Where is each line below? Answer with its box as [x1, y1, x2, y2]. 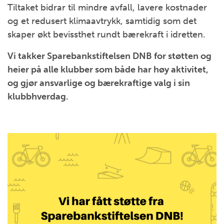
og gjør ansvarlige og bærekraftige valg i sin [7, 77, 190, 88]
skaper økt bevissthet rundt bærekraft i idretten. [7, 28, 205, 40]
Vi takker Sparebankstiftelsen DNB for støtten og [7, 50, 211, 61]
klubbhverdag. [7, 90, 68, 102]
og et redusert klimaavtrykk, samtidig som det [7, 15, 196, 26]
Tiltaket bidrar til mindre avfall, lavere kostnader [7, 1, 207, 13]
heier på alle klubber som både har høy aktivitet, [7, 63, 208, 75]
